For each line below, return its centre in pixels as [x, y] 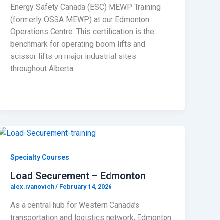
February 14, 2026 [86, 187]
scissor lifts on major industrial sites [73, 56]
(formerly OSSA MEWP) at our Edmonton [80, 20]
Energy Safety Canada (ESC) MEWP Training [86, 7]
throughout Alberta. [43, 69]
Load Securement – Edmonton [78, 176]
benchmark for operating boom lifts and [78, 44]
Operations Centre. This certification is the [82, 32]
